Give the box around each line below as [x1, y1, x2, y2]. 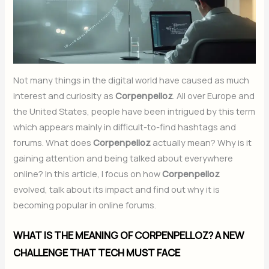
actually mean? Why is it [151, 136, 252, 149]
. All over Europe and [173, 89, 255, 102]
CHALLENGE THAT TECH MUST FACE [13, 246, 181, 259]
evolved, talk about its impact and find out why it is [13, 183, 220, 196]
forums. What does [13, 136, 94, 149]
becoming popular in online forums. [13, 199, 157, 211]
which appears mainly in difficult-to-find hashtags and [13, 121, 237, 133]
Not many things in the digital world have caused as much [13, 74, 250, 86]
